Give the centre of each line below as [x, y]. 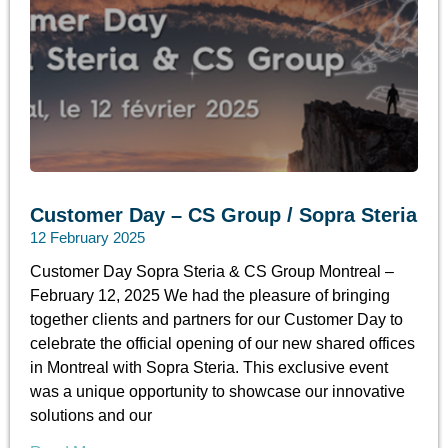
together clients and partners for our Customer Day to [216, 320]
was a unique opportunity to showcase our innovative [217, 392]
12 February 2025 [87, 238]
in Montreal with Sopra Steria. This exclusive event [209, 368]
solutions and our [91, 416]
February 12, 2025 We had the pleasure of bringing [210, 296]
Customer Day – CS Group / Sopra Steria [223, 215]
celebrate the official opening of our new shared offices [222, 344]
